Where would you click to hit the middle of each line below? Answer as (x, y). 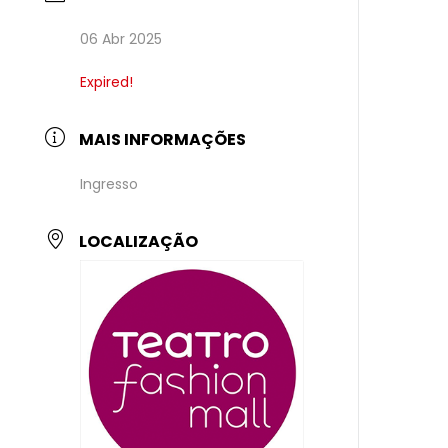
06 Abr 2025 (121, 39)
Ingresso (109, 184)
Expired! (107, 82)
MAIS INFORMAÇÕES (163, 139)
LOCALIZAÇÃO (139, 241)
